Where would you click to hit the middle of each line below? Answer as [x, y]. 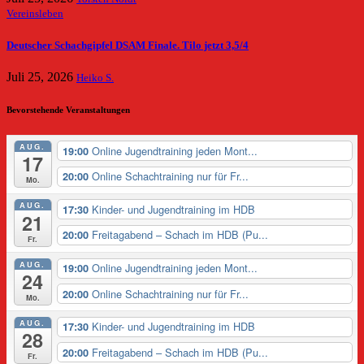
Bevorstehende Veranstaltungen [68, 109]
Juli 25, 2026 [41, 76]
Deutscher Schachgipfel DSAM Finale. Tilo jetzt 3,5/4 [128, 46]
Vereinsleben [35, 14]
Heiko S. [95, 78]
